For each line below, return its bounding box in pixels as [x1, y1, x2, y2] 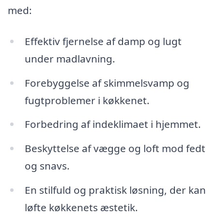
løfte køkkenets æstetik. [24, 201, 138, 215]
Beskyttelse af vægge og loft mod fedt [24, 141, 205, 155]
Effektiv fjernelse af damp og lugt [24, 34, 182, 48]
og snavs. [24, 159, 70, 173]
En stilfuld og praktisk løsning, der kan [24, 183, 206, 197]
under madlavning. [24, 51, 115, 65]
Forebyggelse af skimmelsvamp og [24, 76, 189, 90]
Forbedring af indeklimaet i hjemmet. [24, 117, 201, 131]
